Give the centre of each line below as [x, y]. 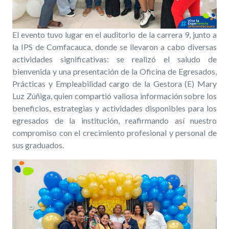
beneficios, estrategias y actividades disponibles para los [114, 108]
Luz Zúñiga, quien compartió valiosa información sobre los [114, 96]
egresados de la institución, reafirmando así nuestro [114, 120]
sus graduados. [38, 145]
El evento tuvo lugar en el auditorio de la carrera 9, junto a [114, 34]
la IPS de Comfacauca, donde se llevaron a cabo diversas [114, 47]
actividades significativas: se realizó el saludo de [114, 59]
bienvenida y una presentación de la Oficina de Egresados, [114, 71]
